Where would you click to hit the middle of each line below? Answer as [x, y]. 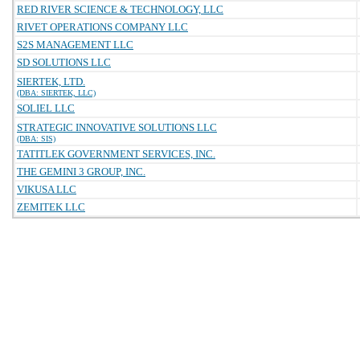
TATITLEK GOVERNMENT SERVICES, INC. [116, 154]
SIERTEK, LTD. [51, 82]
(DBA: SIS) [36, 139]
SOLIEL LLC [46, 108]
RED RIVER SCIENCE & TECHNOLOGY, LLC [120, 9]
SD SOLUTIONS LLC [64, 62]
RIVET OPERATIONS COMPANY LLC [102, 27]
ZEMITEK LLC [51, 207]
